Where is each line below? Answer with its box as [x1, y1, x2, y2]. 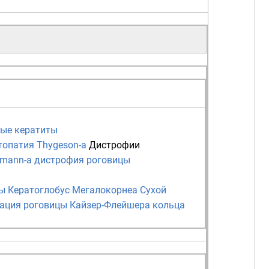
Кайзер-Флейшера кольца [70, 199, 185, 211]
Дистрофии [89, 139, 140, 151]
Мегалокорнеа [72, 184, 138, 196]
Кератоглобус [8, 184, 70, 196]
